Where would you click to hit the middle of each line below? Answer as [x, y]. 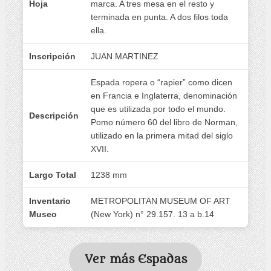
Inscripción [52, 56]
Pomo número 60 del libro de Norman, [164, 122]
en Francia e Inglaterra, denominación [164, 95]
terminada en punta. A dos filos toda [159, 17]
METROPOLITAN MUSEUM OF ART [161, 201]
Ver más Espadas [135, 259]
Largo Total [53, 175]
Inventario [50, 201]
